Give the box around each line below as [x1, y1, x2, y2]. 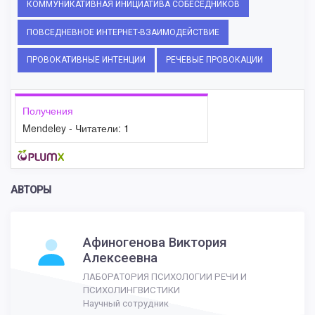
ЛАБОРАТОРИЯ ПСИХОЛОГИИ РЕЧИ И [83, 271, 247, 283]
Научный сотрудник [83, 298, 169, 309]
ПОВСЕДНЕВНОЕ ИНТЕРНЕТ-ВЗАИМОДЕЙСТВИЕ [27, 27, 219, 37]
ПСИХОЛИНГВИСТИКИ [83, 285, 180, 296]
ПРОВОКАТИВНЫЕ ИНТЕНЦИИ [27, 55, 146, 65]
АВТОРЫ [11, 184, 51, 197]
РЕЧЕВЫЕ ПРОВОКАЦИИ [166, 55, 263, 65]
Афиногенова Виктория [83, 235, 227, 251]
